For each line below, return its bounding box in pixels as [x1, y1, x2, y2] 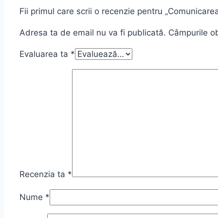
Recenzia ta [19, 169, 68, 179]
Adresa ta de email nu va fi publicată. [19, 27, 166, 37]
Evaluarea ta [19, 49, 71, 59]
